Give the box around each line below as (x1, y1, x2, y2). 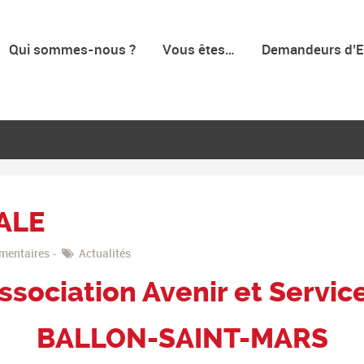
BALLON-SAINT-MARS (36, 323, 328, 355)
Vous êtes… (162, 39, 236, 58)
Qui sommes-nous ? (9, 39, 136, 58)
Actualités (79, 245, 131, 261)
